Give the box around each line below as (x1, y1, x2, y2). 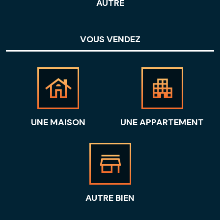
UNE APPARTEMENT (120, 116, 204, 128)
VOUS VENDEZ (80, 33, 140, 45)
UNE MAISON (30, 116, 85, 128)
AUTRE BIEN (85, 192, 135, 204)
